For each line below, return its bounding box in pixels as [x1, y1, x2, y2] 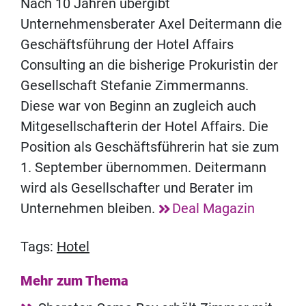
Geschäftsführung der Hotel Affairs [20, 36, 234, 53]
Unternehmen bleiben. [20, 200, 158, 217]
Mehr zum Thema [20, 273, 128, 290]
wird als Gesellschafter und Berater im [20, 180, 253, 197]
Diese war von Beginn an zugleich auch [20, 98, 256, 115]
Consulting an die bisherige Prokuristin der [20, 57, 278, 74]
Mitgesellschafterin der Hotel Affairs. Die [20, 118, 268, 135]
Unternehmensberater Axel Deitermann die [20, 16, 282, 33]
